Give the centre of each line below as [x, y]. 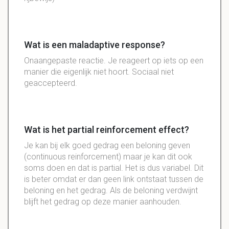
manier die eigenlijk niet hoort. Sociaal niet [99, 72]
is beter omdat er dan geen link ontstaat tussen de [114, 179]
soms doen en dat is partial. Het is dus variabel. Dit [114, 168]
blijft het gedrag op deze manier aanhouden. [103, 202]
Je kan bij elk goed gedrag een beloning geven [107, 146]
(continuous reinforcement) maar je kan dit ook [108, 157]
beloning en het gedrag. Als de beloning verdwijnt [111, 191]
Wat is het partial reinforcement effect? [107, 130]
